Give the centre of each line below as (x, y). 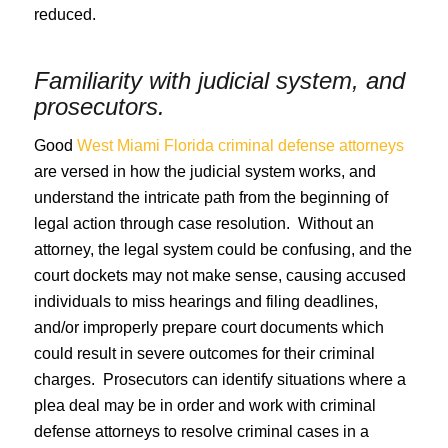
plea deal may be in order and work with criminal (204, 406)
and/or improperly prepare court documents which (208, 328)
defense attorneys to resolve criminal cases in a (201, 432)
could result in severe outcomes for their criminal (204, 354)
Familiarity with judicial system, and (219, 80)
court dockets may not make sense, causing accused (219, 276)
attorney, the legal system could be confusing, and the (222, 250)
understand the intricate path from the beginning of (210, 198)
